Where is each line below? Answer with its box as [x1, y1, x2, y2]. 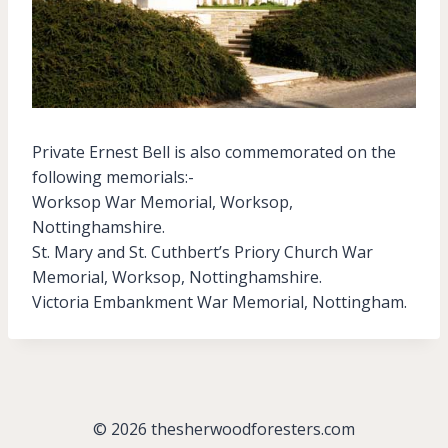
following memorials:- [32, 166, 194, 189]
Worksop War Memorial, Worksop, [32, 191, 293, 214]
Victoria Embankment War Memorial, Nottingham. [32, 291, 407, 314]
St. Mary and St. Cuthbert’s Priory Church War [32, 241, 373, 264]
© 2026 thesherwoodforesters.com [93, 418, 355, 441]
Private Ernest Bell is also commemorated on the [32, 141, 396, 164]
